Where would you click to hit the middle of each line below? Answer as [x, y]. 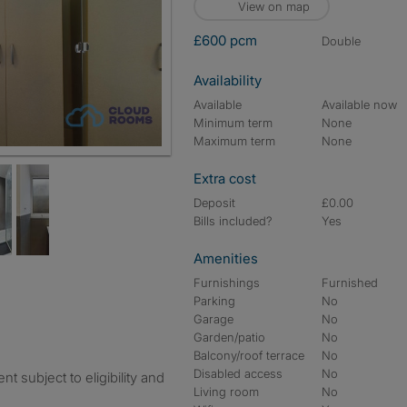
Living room [226, 392]
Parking [214, 301]
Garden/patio [229, 337]
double [346, 41]
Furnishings [227, 283]
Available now [360, 104]
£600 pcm [225, 40]
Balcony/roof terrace [249, 355]
